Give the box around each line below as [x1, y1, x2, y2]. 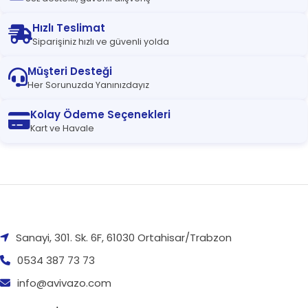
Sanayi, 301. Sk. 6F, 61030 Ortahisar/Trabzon [13, 230, 232, 245]
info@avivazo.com [17, 275, 111, 290]
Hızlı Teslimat [32, 20, 105, 35]
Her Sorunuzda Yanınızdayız [27, 78, 149, 91]
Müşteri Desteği [27, 63, 112, 78]
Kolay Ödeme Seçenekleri [30, 107, 170, 122]
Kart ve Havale [30, 122, 94, 134]
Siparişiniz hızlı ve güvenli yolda [32, 35, 169, 47]
